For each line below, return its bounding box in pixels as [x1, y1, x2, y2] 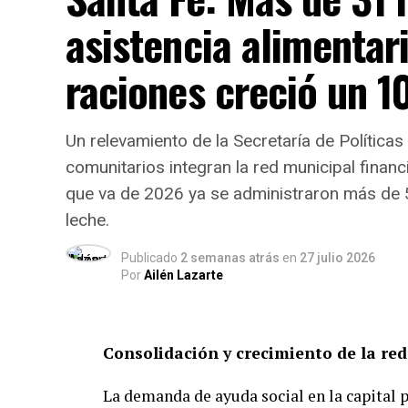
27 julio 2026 [300, 250, 375, 265]
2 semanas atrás [180, 250, 280, 265]
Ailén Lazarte [144, 268, 223, 282]
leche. [66, 209, 109, 230]
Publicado [121, 250, 178, 265]
